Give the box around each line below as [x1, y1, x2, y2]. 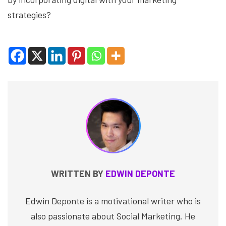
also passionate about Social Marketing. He [31, 210, 195, 221]
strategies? [8, 9, 51, 20]
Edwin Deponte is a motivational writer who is [25, 195, 201, 206]
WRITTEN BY [51, 167, 105, 179]
